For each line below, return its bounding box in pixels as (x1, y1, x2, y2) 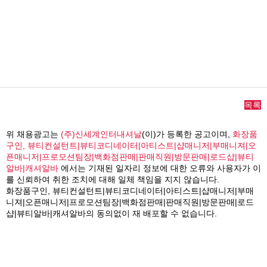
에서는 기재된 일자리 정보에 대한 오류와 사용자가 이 (58, 163, 261, 173)
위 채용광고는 (6, 129, 61, 139)
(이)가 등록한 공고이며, (142, 129, 232, 139)
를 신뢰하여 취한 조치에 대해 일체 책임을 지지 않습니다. (6, 175, 219, 185)
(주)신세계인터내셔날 (61, 129, 142, 139)
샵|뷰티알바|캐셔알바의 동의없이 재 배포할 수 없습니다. (6, 209, 217, 219)
